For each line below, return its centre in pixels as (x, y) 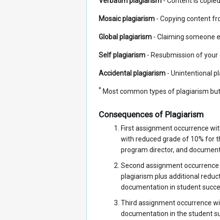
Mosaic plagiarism (127, 18)
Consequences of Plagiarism (151, 115)
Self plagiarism (122, 55)
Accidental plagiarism (132, 73)
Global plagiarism (125, 37)
